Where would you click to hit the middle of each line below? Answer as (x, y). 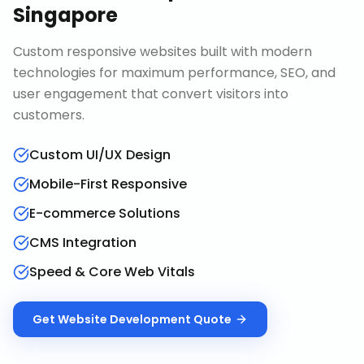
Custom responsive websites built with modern (162, 52)
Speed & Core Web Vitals (112, 272)
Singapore (65, 15)
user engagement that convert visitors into (151, 94)
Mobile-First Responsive (108, 184)
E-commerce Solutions (105, 213)
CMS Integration (83, 243)
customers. (49, 115)
